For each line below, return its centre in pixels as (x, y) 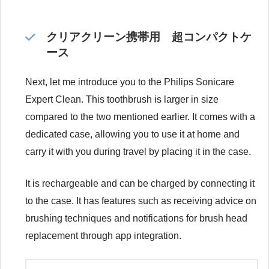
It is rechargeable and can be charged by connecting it (140, 184)
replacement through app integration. (103, 236)
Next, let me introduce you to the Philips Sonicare (130, 82)
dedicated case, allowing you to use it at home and (132, 134)
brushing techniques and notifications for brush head (136, 219)
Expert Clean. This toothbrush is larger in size (122, 100)
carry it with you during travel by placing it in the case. (138, 152)
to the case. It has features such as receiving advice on (141, 201)
